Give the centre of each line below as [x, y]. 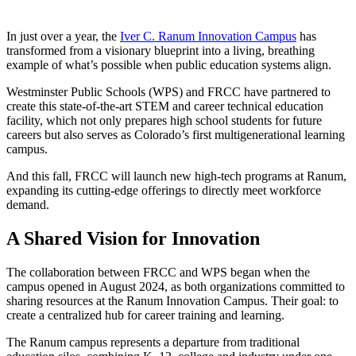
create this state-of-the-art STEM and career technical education [165, 106]
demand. [28, 204]
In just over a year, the [63, 36]
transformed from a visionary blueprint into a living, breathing [161, 50]
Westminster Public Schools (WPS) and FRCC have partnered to [168, 91]
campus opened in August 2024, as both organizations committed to [176, 286]
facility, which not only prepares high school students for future [164, 120]
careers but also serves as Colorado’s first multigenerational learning [176, 134]
